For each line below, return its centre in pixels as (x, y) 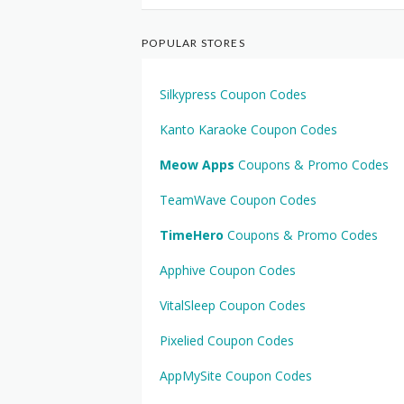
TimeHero (192, 235)
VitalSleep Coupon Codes (233, 305)
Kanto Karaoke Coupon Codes (248, 129)
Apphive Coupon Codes (228, 270)
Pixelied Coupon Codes (227, 340)
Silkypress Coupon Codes (233, 94)
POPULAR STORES (193, 43)
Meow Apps (197, 165)
